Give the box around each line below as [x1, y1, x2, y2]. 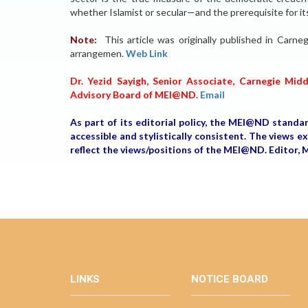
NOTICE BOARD [190, 273, 268, 285]
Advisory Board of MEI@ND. [70, 89, 200, 100]
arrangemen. [70, 47, 126, 59]
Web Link [126, 47, 168, 59]
